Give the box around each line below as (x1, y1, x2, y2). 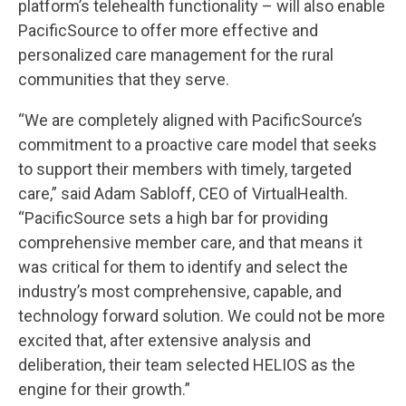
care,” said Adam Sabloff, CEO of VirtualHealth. (18, 183, 348, 203)
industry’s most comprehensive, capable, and (18, 281, 342, 301)
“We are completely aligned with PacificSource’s (18, 110, 362, 130)
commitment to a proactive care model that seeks (18, 134, 377, 154)
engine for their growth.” (18, 379, 190, 399)
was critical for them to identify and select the (18, 256, 348, 276)
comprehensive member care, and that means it (18, 232, 362, 252)
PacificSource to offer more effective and (18, 20, 318, 40)
